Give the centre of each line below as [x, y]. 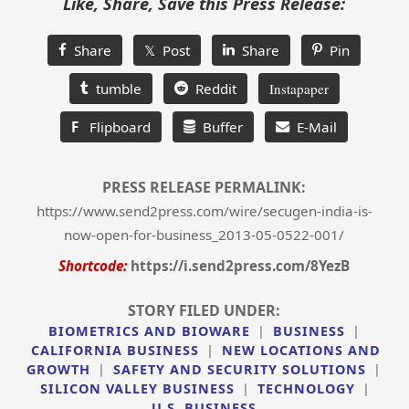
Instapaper [299, 88]
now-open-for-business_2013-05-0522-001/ [204, 234]
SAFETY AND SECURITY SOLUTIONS [240, 369]
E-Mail [314, 126]
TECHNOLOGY [307, 388]
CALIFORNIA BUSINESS [115, 350]
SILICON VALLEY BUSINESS [138, 388]
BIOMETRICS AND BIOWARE [149, 330]
